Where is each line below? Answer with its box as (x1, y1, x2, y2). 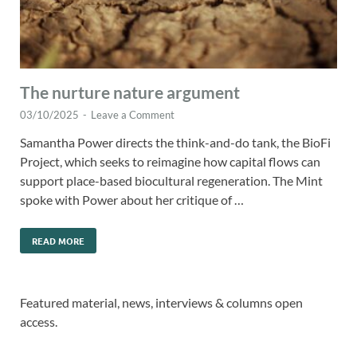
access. (20, 314, 57, 330)
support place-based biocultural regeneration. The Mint (20, 173, 323, 189)
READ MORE (32, 234, 84, 248)
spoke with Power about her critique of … (20, 192, 244, 208)
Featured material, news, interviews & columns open (20, 295, 303, 311)
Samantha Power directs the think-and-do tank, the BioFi (20, 135, 331, 151)
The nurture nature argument (20, 82, 240, 103)
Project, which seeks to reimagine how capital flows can (20, 154, 320, 170)
